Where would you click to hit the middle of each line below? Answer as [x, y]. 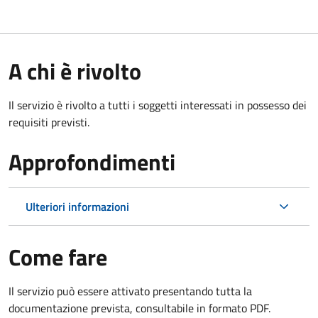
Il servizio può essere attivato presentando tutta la [130, 291]
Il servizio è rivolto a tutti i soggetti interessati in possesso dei [158, 105]
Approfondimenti [92, 161]
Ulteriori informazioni [77, 206]
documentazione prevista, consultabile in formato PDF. [139, 308]
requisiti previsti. [49, 122]
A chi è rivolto [75, 71]
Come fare [58, 257]
